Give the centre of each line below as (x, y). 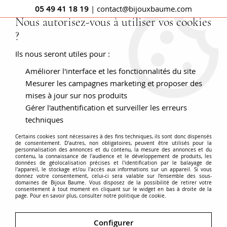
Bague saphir (129, 73)
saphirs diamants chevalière (113, 82)
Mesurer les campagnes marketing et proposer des (114, 83)
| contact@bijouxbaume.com (140, 9)
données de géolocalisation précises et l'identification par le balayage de (113, 163)
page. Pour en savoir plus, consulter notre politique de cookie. (91, 196)
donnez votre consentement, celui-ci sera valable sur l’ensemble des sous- (113, 176)
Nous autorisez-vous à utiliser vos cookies (113, 22)
